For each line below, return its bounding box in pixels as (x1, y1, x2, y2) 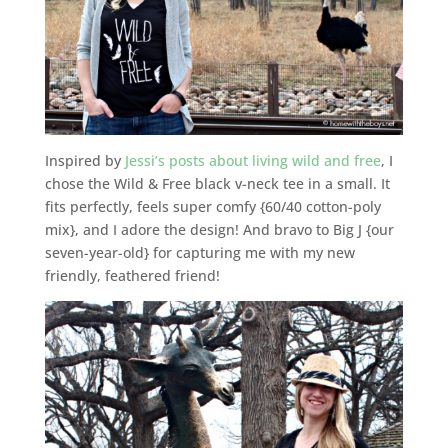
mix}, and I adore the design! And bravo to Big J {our (44, 220, 394, 240)
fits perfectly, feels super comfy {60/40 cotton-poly (44, 197, 381, 217)
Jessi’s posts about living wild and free (124, 151, 381, 171)
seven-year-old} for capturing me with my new (44, 243, 355, 263)
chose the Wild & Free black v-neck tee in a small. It (44, 174, 390, 194)
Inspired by (44, 151, 125, 171)
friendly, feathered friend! (44, 266, 220, 286)
